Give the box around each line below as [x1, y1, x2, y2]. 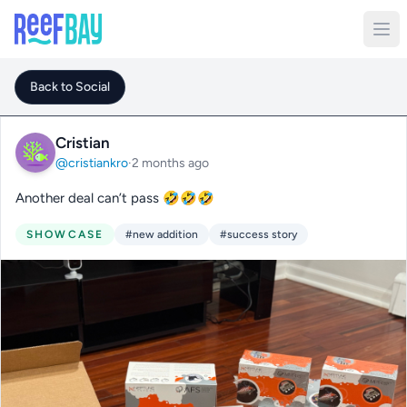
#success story [220, 228, 298, 241]
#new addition [125, 228, 199, 241]
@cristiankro [55, 155, 128, 171]
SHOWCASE [26, 228, 104, 241]
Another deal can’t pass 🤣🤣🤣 [15, 190, 214, 206]
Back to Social [30, 79, 110, 94]
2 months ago [132, 155, 209, 171]
